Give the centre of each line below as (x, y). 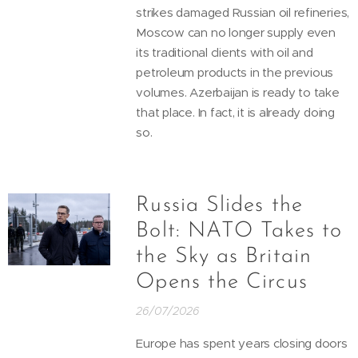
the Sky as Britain (224, 257)
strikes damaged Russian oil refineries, (243, 12)
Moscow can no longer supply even (236, 32)
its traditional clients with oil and (225, 52)
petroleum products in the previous (235, 72)
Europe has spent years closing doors (242, 343)
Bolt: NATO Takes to (239, 231)
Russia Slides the (219, 205)
